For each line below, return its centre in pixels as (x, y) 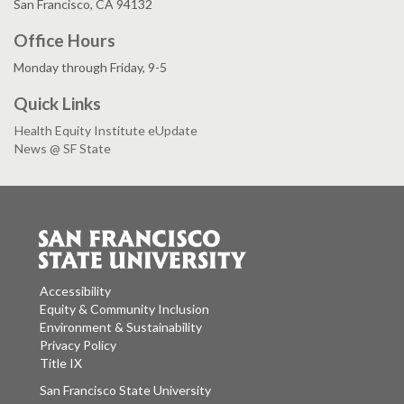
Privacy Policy (78, 344)
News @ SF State (63, 149)
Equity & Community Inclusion (124, 308)
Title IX (61, 363)
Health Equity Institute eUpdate (106, 131)
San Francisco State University (182, 390)
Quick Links (57, 104)
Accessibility (75, 290)
